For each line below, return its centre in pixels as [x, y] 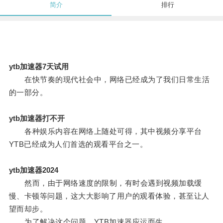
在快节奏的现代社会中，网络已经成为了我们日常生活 [109, 80]
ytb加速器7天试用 [39, 67]
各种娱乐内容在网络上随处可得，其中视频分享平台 [105, 131]
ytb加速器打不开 [37, 118]
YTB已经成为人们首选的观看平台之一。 [78, 144]
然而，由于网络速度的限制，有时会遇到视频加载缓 [105, 183]
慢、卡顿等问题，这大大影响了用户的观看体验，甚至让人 [109, 196]
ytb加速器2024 [33, 170]
